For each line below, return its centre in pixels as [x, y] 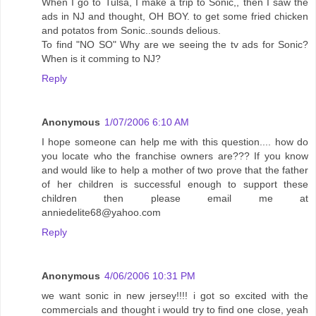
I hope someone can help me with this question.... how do [175, 141]
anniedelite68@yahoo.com [101, 212]
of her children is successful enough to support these [175, 184]
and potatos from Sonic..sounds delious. [131, 30]
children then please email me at [175, 198]
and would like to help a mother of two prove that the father [175, 170]
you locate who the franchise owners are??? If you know [175, 156]
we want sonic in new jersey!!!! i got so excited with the [175, 295]
